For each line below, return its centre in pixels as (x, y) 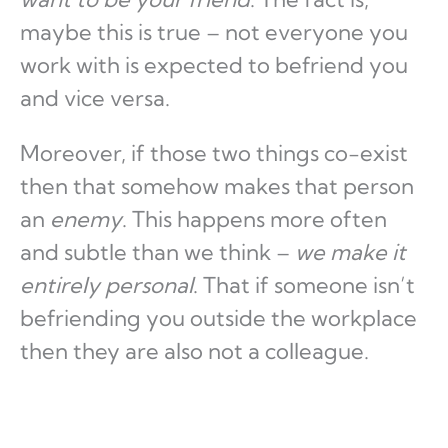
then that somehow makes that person (217, 186)
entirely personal (106, 285)
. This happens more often (254, 219)
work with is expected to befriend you (214, 65)
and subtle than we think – (157, 252)
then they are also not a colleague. (194, 351)
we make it (350, 252)
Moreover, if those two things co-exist (214, 153)
